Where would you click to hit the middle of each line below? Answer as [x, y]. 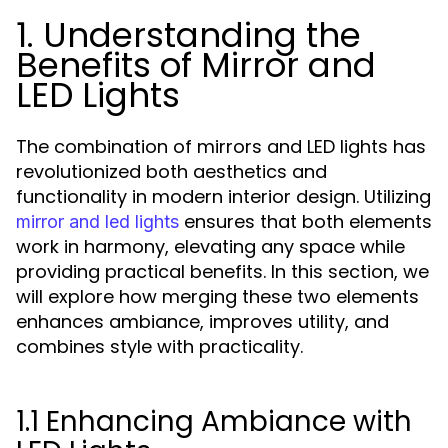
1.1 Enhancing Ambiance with [214, 421]
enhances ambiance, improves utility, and [202, 321]
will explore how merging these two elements [217, 296]
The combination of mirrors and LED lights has [221, 146]
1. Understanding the [188, 35]
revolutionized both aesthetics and [171, 171]
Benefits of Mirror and [196, 65]
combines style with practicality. [159, 346]
